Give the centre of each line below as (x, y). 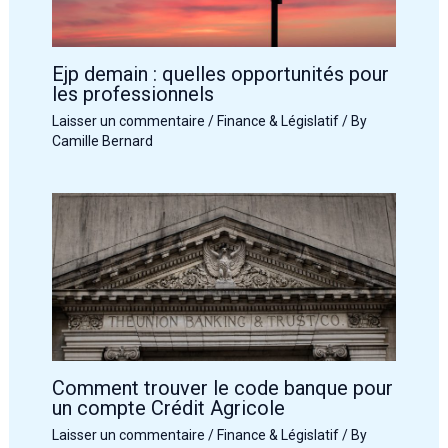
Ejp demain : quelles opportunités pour (220, 74)
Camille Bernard (102, 141)
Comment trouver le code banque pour (222, 387)
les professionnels (132, 94)
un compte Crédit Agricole (168, 407)
